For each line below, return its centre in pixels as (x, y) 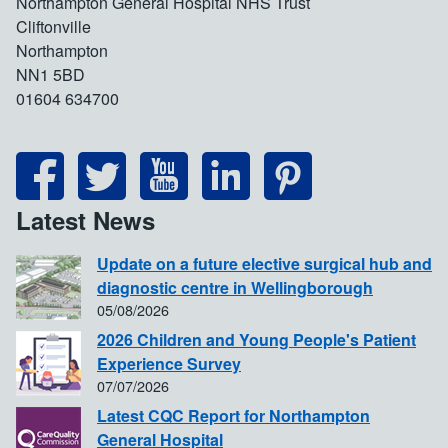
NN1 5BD (50, 74)
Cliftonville (53, 26)
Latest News (85, 219)
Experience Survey (169, 363)
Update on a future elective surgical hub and (264, 263)
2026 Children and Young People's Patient (256, 339)
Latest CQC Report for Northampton (233, 415)
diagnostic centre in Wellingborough (235, 287)
